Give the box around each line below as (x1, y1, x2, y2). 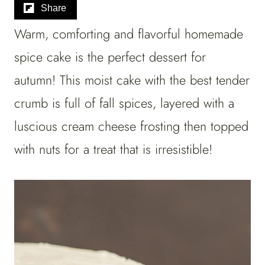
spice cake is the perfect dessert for (14, 47, 206, 67)
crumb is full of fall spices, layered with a (14, 93, 234, 113)
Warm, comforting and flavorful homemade (14, 24, 243, 44)
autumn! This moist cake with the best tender (14, 70, 250, 90)
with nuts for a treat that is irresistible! (14, 140, 216, 159)
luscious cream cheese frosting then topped (14, 117, 248, 136)
